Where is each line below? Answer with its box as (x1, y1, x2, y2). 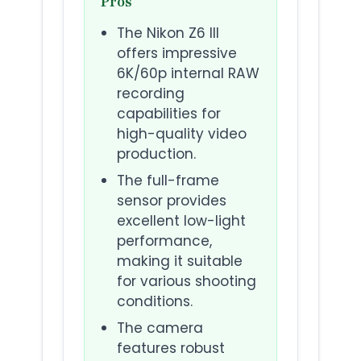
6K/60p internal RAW (117, 64, 259, 84)
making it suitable (117, 251, 243, 272)
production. (117, 144, 196, 164)
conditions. (117, 292, 193, 312)
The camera (117, 318, 203, 338)
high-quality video (117, 124, 247, 144)
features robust (117, 338, 225, 359)
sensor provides (117, 191, 226, 211)
